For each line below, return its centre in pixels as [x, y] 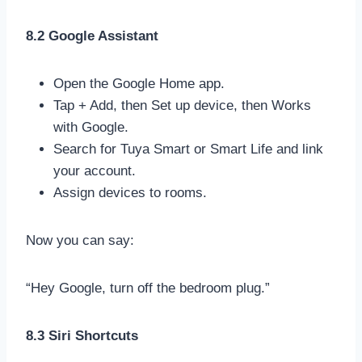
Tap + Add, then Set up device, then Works [182, 105]
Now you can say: [80, 240]
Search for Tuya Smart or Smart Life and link [188, 149]
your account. [95, 170]
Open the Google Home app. [139, 83]
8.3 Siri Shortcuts [82, 335]
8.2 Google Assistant [92, 36]
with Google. [91, 127]
